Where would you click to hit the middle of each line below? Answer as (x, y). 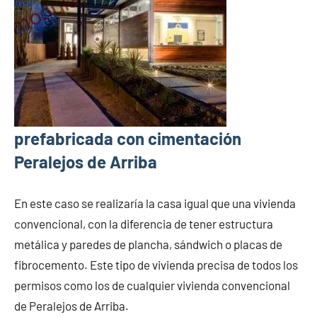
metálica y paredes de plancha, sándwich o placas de (148, 244)
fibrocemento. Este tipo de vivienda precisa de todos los (156, 264)
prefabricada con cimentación (128, 138)
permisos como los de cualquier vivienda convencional (152, 285)
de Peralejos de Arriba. (71, 305)
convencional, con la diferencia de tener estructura (144, 223)
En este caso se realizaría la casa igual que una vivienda (155, 203)
